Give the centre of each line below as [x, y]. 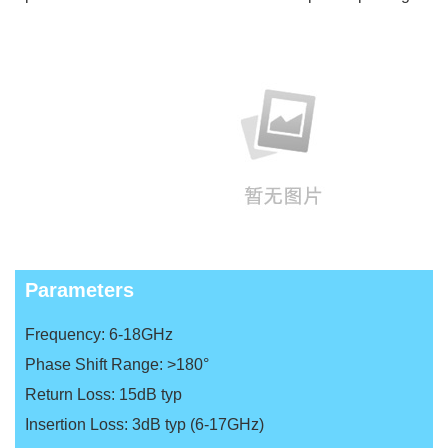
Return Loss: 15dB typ [103, 394]
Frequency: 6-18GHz [99, 334]
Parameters [79, 290]
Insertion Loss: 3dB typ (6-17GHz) [144, 424]
